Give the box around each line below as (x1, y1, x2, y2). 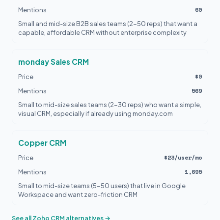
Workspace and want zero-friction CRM (18, 191, 137, 198)
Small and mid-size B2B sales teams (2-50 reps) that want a (18, 20, 197, 27)
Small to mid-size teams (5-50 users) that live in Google (18, 182, 186, 190)
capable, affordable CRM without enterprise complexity (18, 28, 187, 36)
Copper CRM (18, 138, 66, 147)
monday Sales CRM (18, 57, 89, 66)
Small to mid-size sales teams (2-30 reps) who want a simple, (18, 101, 201, 109)
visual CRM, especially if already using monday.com (18, 110, 173, 117)
